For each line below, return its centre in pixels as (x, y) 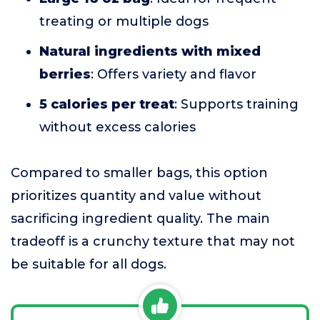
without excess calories (117, 127)
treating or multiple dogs (124, 22)
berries (65, 75)
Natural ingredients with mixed (150, 52)
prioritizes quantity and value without (136, 196)
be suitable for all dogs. (89, 265)
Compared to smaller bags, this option (139, 173)
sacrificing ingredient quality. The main (140, 219)
